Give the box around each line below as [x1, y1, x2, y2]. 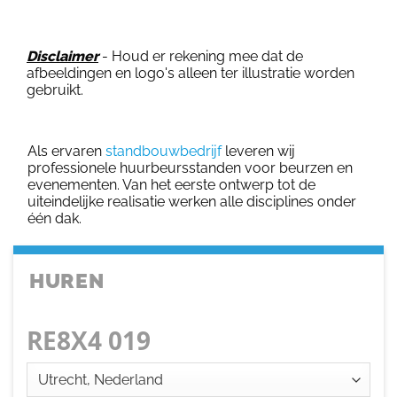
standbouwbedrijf [105, 143, 222, 160]
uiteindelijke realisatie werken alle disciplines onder [27, 193, 356, 211]
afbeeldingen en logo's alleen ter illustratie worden [27, 64, 354, 82]
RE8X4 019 [27, 323, 151, 358]
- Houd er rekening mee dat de [98, 47, 303, 65]
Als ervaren [27, 143, 105, 160]
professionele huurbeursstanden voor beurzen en [27, 160, 353, 177]
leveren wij [222, 143, 295, 160]
